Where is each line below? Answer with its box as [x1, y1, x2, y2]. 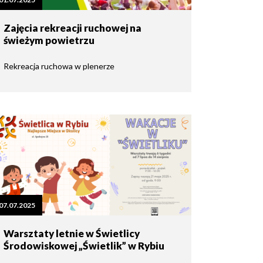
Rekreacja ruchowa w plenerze [4, 60, 118, 71]
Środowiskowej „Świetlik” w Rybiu [4, 239, 164, 252]
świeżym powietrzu [4, 33, 95, 46]
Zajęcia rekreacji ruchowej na [4, 21, 141, 34]
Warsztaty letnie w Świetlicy [4, 227, 140, 240]
